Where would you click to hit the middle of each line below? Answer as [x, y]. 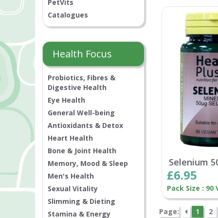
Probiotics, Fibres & [82, 78]
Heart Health [70, 138]
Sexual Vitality [73, 189]
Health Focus [82, 54]
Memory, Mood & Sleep [88, 163]
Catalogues [68, 15]
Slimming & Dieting [82, 201]
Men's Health [71, 176]
